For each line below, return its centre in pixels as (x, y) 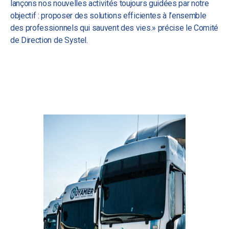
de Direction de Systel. (49, 40)
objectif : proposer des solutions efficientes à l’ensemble (108, 16)
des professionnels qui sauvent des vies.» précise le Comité (114, 28)
